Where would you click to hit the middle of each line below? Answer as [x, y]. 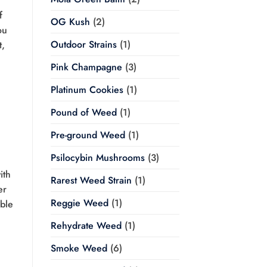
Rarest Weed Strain [91, 181]
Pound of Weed [83, 113]
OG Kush [70, 22]
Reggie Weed [79, 203]
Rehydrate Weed [86, 226]
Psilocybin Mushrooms [97, 158]
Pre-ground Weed [88, 135]
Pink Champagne [86, 67]
